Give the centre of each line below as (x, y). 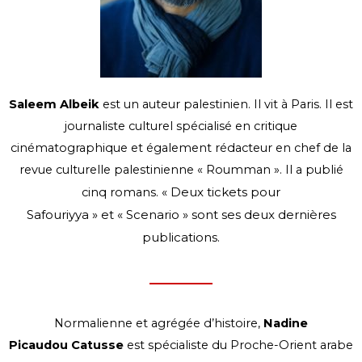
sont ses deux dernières (263, 214)
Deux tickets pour (224, 192)
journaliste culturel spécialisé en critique (181, 126)
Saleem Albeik (54, 104)
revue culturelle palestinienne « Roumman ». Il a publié (181, 169)
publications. (181, 237)
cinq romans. (122, 192)
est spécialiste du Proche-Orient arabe (238, 345)
